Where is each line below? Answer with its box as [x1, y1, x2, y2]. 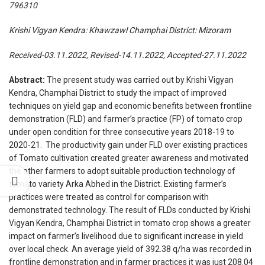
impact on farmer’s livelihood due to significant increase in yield [9, 231, 243, 241]
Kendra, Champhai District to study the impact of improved [9, 88, 227, 98]
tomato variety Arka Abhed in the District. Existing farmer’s [9, 179, 227, 189]
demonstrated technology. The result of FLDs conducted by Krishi [9, 205, 250, 215]
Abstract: [9, 75, 47, 85]
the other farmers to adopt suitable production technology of [9, 166, 235, 176]
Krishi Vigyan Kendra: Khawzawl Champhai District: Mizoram [9, 25, 231, 35]
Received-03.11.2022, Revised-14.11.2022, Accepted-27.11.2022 [9, 50, 246, 60]
